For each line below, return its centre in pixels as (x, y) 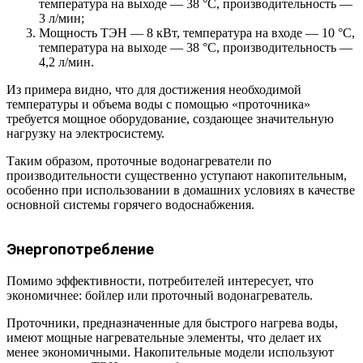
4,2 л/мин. (66, 62)
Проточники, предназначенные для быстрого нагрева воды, (172, 322)
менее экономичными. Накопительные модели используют (170, 352)
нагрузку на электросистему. (85, 134)
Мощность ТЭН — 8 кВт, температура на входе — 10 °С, (197, 33)
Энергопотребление (80, 249)
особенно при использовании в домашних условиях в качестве (181, 190)
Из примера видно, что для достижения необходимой (154, 90)
